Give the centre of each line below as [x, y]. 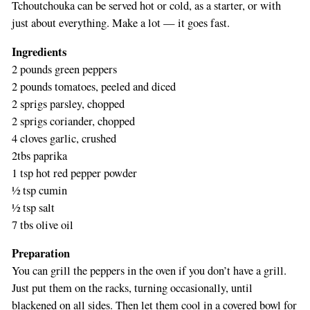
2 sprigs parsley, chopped [68, 103]
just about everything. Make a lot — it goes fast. [120, 23]
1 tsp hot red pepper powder [74, 173]
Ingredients [39, 52]
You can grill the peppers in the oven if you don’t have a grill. [149, 271]
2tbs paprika [39, 155]
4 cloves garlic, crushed [64, 138]
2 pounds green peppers [64, 69]
